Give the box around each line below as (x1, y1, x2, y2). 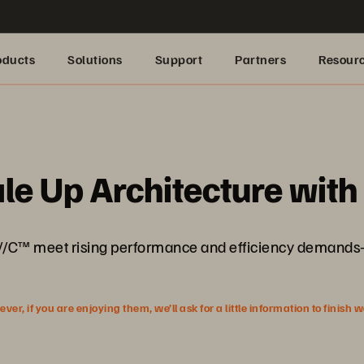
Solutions (67, 51, 123, 67)
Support (154, 51, 202, 67)
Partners (235, 51, 286, 67)
